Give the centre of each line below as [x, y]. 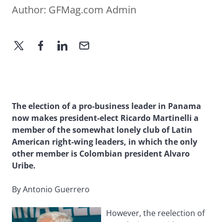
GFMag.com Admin [92, 10]
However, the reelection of [155, 213]
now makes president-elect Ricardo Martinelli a [105, 118]
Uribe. [24, 166]
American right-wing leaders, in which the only [105, 142]
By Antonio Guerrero [51, 190]
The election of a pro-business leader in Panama [107, 106]
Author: [30, 10]
